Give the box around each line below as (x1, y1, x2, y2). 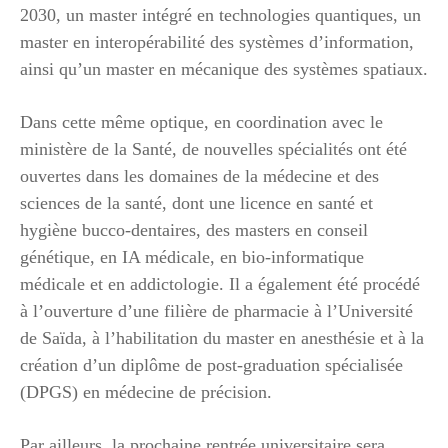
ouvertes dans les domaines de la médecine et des (20, 165, 379, 186)
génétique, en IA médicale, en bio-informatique (20, 246, 364, 267)
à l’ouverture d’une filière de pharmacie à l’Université (20, 300, 413, 321)
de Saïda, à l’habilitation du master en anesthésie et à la (20, 327, 424, 348)
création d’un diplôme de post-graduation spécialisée (20, 354, 403, 375)
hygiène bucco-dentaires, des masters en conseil (20, 219, 368, 240)
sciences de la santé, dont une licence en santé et (20, 192, 373, 213)
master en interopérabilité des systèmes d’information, (20, 31, 414, 52)
